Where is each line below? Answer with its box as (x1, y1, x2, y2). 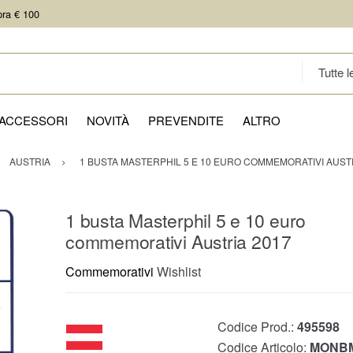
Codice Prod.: (217, 318, 297, 336)
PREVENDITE (148, 112, 224, 128)
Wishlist (157, 262, 201, 281)
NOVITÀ (87, 112, 129, 128)
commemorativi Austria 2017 (65, 229, 292, 255)
